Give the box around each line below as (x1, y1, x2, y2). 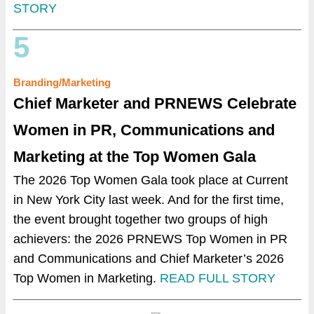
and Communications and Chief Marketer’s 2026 (13, 252, 284, 266)
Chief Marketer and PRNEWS (13, 95, 227, 112)
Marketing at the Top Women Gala (13, 148, 256, 165)
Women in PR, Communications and (13, 121, 275, 139)
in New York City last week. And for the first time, (13, 193, 284, 207)
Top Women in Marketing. (13, 271, 160, 285)
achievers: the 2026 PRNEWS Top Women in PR (13, 232, 287, 246)
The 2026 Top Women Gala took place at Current (13, 173, 288, 187)
